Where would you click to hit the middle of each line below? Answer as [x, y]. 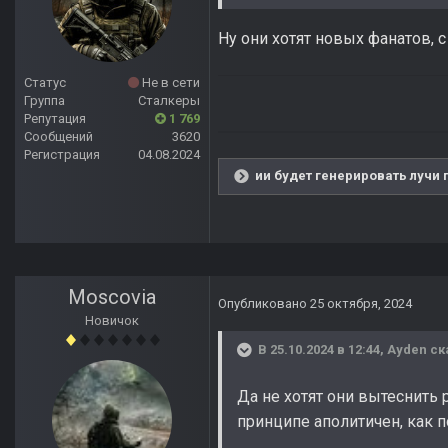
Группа [44, 101]
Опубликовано [264, 304]
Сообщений [58, 137]
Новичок [112, 321]
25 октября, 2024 [361, 304]
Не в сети [169, 83]
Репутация [55, 119]
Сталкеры [169, 101]
